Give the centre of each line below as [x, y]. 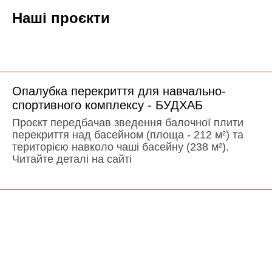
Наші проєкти [61, 18]
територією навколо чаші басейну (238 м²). [121, 147]
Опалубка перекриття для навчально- [119, 91]
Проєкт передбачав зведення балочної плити [128, 122]
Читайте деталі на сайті [72, 159]
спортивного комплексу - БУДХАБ [107, 105]
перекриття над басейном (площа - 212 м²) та [128, 134]
